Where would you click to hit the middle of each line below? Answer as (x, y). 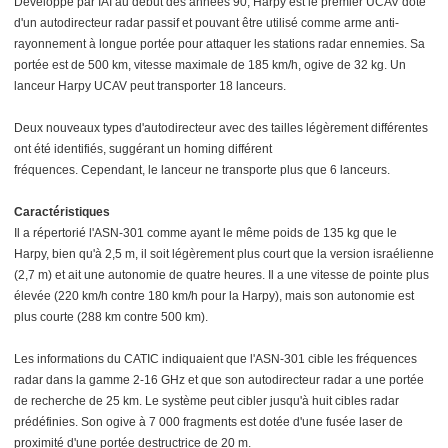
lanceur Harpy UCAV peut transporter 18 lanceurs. (150, 85)
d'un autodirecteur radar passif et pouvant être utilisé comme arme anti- (206, 22)
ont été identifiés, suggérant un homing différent (143, 148)
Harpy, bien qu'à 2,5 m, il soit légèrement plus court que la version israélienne (224, 253)
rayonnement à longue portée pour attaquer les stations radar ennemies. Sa (219, 43)
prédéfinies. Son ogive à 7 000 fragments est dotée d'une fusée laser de (208, 421)
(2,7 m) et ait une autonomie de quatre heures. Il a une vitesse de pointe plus (221, 274)
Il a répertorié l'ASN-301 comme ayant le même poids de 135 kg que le (205, 232)
